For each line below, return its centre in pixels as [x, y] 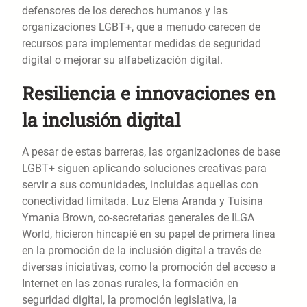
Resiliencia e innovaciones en [149, 93]
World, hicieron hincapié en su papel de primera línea [149, 234]
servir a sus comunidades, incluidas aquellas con [140, 185]
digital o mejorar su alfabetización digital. [122, 60]
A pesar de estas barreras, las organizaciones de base [151, 152]
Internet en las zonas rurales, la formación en [130, 284]
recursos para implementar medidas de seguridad [142, 44]
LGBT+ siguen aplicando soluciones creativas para [144, 169]
